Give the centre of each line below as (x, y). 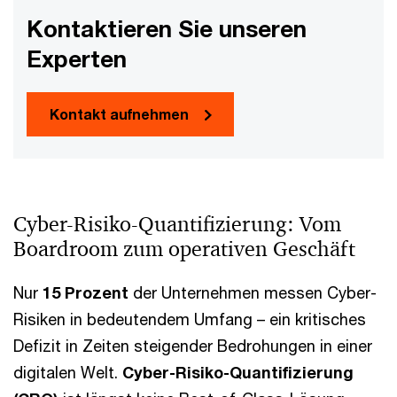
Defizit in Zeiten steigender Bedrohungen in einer (193, 345)
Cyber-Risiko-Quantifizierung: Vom (177, 224)
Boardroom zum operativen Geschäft (184, 249)
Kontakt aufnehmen (119, 113)
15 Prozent (83, 292)
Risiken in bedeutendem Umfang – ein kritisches (190, 319)
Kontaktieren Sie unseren (167, 28)
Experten (77, 58)
